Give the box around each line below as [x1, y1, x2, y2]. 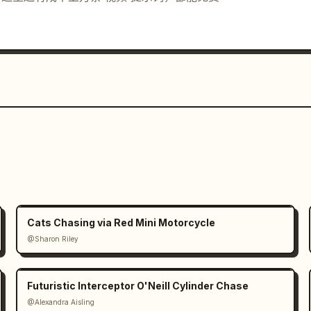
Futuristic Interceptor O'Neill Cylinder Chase [26, 280, 249, 292]
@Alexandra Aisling [26, 298, 94, 307]
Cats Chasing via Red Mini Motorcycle [26, 217, 215, 229]
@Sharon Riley [26, 235, 78, 244]
